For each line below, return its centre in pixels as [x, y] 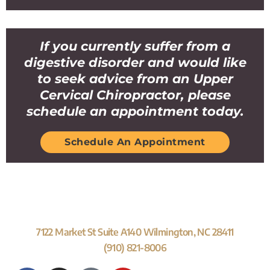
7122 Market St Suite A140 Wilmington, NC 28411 [135, 232]
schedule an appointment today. [135, 111]
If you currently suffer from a [135, 46]
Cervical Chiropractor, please [135, 95]
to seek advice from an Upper [135, 79]
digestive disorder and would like [135, 62]
